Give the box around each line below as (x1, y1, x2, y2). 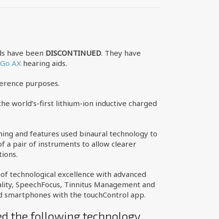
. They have (101, 48, 141, 58)
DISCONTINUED (45, 48, 101, 58)
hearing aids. (21, 58, 67, 68)
